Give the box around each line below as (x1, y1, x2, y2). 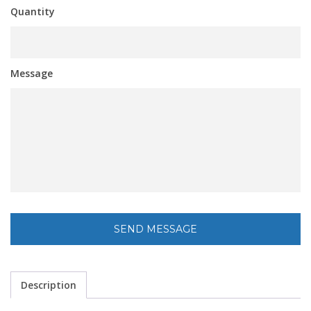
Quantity (10, 5, 55, 19)
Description (21, 278, 76, 292)
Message (10, 67, 53, 81)
